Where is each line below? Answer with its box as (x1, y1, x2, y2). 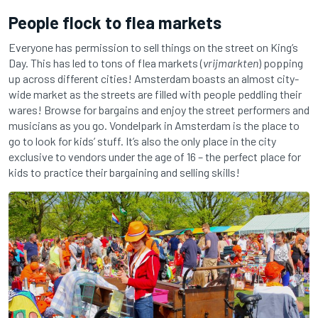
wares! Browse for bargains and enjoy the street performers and (9, 103, 309, 117)
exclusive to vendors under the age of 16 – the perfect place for (9, 150, 301, 164)
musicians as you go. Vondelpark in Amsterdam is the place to (9, 119, 300, 133)
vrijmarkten (203, 56, 258, 70)
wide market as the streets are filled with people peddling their (9, 87, 302, 102)
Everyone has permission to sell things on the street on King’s (9, 40, 298, 55)
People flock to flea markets (9, 12, 221, 33)
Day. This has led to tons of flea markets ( (9, 56, 203, 70)
